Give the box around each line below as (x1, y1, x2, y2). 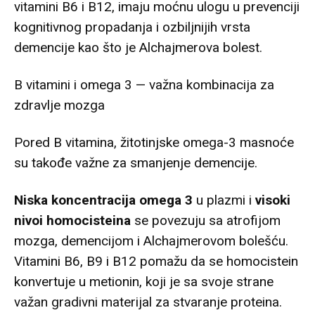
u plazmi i (193, 191, 255, 208)
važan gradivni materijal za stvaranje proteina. (14, 293, 282, 310)
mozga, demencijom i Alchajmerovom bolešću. (14, 232, 288, 249)
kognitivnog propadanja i (14, 18, 162, 35)
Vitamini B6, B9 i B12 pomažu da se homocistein (14, 252, 298, 269)
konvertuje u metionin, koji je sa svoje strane (14, 273, 274, 290)
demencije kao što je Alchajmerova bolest (14, 39, 259, 56)
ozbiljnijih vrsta (162, 18, 250, 35)
